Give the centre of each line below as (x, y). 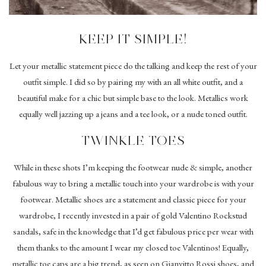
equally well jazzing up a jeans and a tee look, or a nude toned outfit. (133, 113)
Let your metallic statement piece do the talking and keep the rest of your (133, 65)
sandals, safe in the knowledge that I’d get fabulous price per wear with (133, 232)
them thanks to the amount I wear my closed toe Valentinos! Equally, (133, 248)
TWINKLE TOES (133, 141)
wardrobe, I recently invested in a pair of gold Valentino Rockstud (133, 216)
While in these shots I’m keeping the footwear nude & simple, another (133, 167)
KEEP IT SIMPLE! (133, 39)
